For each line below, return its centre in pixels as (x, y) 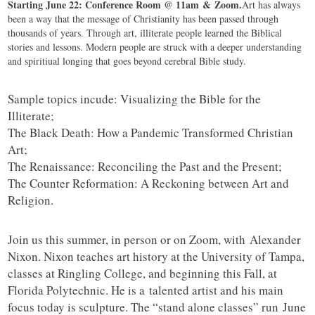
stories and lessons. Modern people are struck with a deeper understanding (155, 47)
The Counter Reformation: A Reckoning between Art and (149, 184)
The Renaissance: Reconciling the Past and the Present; (145, 167)
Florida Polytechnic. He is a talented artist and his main (146, 290)
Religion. (31, 200)
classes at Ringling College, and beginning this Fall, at (143, 274)
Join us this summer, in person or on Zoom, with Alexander (155, 240)
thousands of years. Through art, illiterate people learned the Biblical (145, 33)
